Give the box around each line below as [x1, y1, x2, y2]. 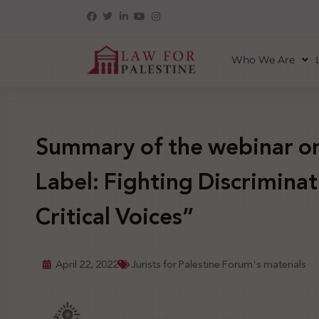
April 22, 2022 [56, 255, 118, 273]
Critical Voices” [36, 197, 194, 237]
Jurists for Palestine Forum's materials [131, 255, 306, 273]
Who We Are [231, 53, 295, 66]
